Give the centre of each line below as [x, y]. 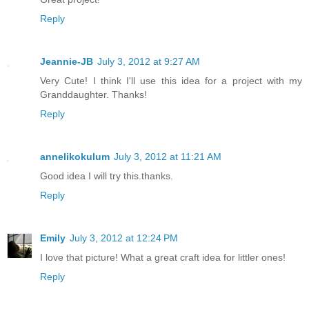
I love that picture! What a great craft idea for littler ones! [163, 258]
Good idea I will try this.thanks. [107, 176]
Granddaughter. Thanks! [93, 95]
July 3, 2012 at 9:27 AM [149, 62]
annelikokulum [75, 157]
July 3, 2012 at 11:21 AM [168, 157]
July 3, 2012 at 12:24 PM [124, 238]
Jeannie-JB [67, 62]
